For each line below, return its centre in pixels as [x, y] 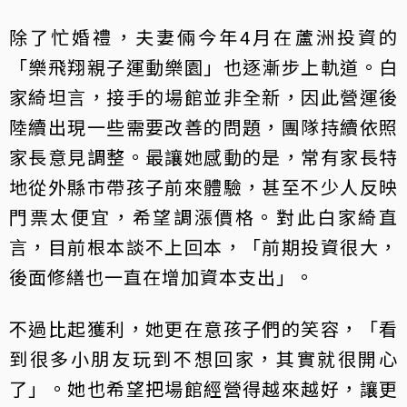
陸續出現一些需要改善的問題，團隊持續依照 [203, 127]
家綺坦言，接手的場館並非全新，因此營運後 [203, 97]
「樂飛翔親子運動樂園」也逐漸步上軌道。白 [203, 67]
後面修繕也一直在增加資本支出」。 [162, 277]
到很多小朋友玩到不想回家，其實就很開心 [203, 359]
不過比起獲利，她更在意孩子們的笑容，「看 [203, 329]
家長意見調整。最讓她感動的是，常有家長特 [203, 157]
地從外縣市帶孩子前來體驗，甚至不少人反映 [203, 187]
